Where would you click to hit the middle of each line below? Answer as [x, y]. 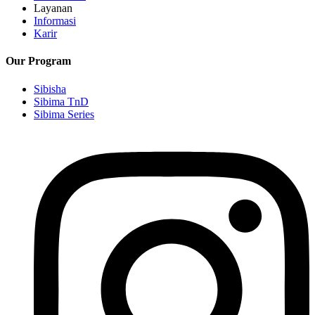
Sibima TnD [61, 101]
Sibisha [50, 89]
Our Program [38, 61]
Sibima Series [64, 114]
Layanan [53, 8]
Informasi [55, 21]
